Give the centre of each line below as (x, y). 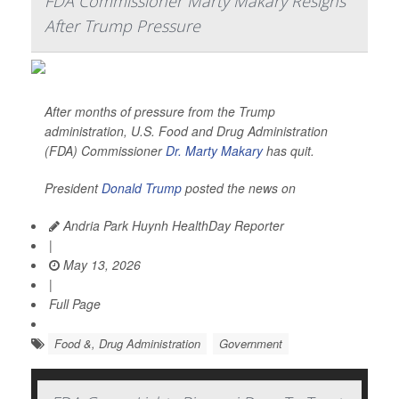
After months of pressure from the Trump (160, 111)
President (73, 188)
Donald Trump (142, 188)
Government (251, 343)
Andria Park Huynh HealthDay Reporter (172, 225)
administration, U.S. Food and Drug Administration (186, 131)
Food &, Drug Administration (127, 343)
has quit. (289, 151)
